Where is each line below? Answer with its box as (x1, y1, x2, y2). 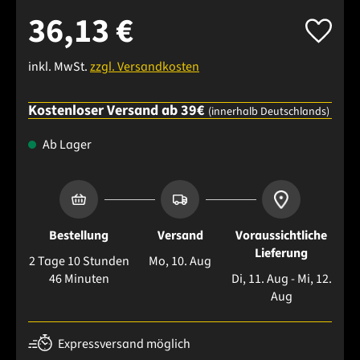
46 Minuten (48, 270, 109, 288)
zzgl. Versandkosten (90, 58, 199, 76)
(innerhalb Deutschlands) (208, 104, 329, 121)
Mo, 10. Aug (149, 252, 211, 271)
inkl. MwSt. (28, 58, 90, 76)
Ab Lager (40, 136, 92, 154)
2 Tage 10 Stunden (28, 252, 129, 271)
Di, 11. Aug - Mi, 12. (231, 270, 332, 288)
